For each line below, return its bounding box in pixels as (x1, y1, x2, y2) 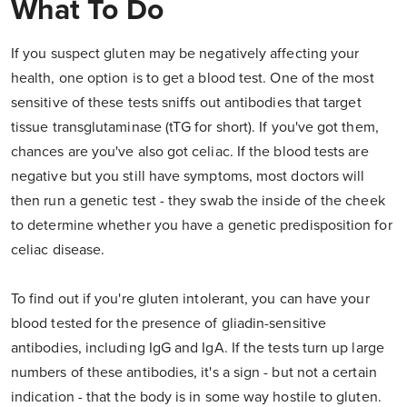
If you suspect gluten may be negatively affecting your (11, 45, 360, 64)
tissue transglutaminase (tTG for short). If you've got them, (11, 118, 379, 137)
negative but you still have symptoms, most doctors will (11, 167, 365, 186)
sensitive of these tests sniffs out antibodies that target (11, 94, 362, 113)
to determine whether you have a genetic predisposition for (11, 216, 392, 235)
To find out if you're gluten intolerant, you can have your (11, 290, 370, 309)
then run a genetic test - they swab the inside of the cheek (11, 192, 385, 211)
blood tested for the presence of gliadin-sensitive (11, 314, 326, 333)
